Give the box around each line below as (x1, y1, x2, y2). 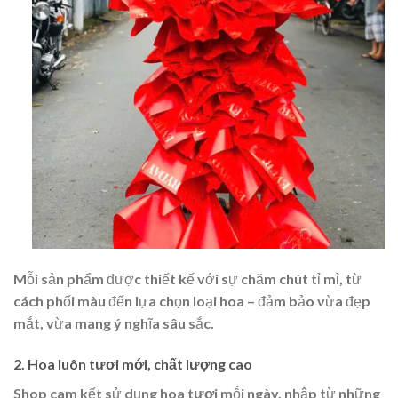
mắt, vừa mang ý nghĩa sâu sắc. (13, 314, 214, 332)
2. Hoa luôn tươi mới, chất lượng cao (13, 355, 252, 373)
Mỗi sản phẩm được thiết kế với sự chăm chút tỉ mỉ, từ (13, 270, 362, 288)
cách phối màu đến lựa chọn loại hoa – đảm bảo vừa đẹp (13, 292, 370, 310)
